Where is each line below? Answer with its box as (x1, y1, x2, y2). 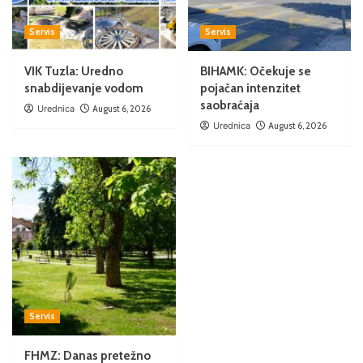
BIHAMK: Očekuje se (199, 64, 311, 79)
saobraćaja (199, 98, 259, 113)
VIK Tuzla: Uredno (24, 64, 123, 79)
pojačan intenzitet (199, 81, 301, 96)
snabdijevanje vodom (24, 81, 143, 96)
